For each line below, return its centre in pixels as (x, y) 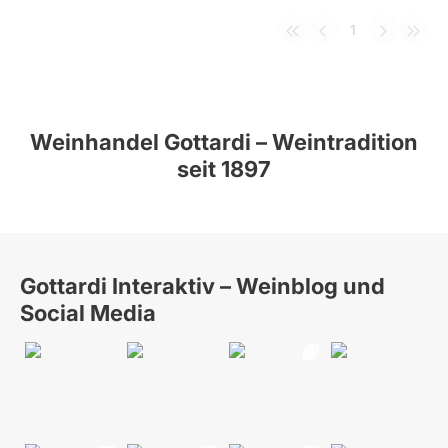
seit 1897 (224, 169)
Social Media (88, 313)
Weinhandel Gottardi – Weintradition (224, 142)
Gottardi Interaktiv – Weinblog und (202, 286)
